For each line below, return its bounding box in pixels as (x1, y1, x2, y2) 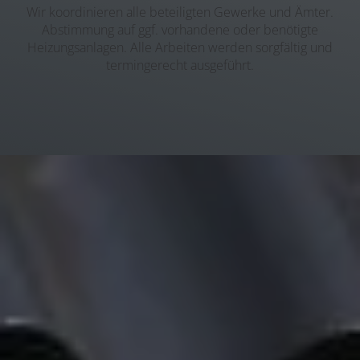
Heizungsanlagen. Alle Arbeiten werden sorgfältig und (27, 39, 333, 57)
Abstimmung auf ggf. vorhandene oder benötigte (42, 21, 318, 39)
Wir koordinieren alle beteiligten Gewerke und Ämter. (27, 3, 333, 22)
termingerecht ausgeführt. (106, 56, 254, 75)
